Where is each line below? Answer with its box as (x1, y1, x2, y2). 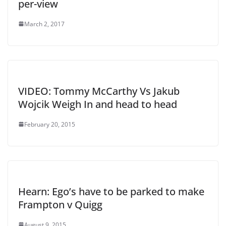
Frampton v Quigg (18, 197, 102, 211)
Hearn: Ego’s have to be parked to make (18, 184, 204, 198)
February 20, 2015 (24, 120, 75, 129)
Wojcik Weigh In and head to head (18, 97, 177, 111)
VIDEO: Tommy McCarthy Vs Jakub (18, 84, 180, 98)
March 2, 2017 (24, 19, 65, 28)
